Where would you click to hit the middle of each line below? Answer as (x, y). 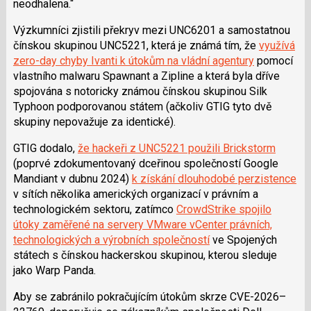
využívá (277, 45)
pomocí (273, 60)
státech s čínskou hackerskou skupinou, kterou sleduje (145, 255)
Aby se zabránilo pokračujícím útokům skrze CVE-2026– (149, 296)
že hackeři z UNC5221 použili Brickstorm (176, 148)
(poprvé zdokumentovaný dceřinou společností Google (145, 163)
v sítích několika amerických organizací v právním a (135, 194)
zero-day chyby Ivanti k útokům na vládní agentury (133, 60)
